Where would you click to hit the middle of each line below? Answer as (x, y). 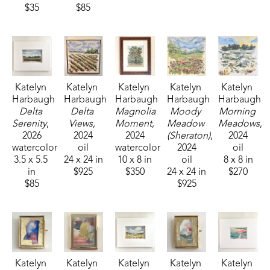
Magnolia (136, 112)
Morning (237, 112)
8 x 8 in (238, 160)
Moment (134, 124)
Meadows (239, 124)
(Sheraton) (188, 136)
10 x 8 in (135, 160)
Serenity (30, 124)
